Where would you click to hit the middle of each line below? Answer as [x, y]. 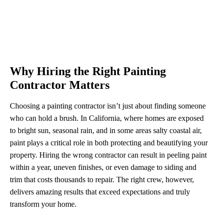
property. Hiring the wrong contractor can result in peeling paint [108, 155]
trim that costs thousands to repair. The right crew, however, [102, 179]
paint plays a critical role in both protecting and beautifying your [109, 143]
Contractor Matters [60, 85]
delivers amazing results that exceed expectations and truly [100, 192]
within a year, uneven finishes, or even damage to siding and [103, 167]
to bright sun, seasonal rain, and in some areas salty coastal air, [106, 130]
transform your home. [43, 204]
